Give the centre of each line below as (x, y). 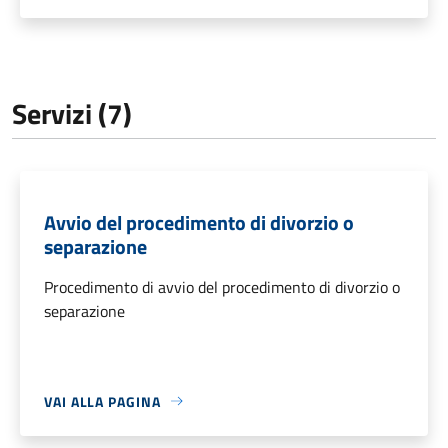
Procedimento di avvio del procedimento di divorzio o (222, 286)
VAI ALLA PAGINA (102, 401)
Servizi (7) (72, 113)
